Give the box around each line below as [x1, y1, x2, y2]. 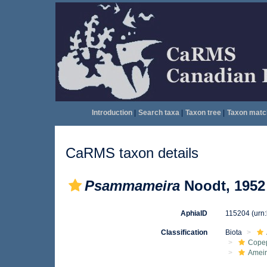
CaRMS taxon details [66, 145, 198, 161]
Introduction [91, 108, 132, 117]
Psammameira [85, 178, 180, 194]
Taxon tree [185, 108, 221, 117]
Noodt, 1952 [180, 178, 265, 194]
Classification [161, 228, 208, 237]
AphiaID [181, 209, 208, 218]
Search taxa [138, 108, 179, 117]
